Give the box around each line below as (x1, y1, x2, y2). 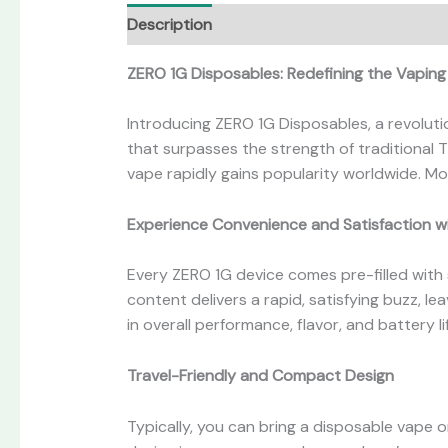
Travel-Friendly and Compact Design (126, 364, 394, 386)
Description (126, 13, 212, 35)
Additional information (231, 13, 395, 35)
